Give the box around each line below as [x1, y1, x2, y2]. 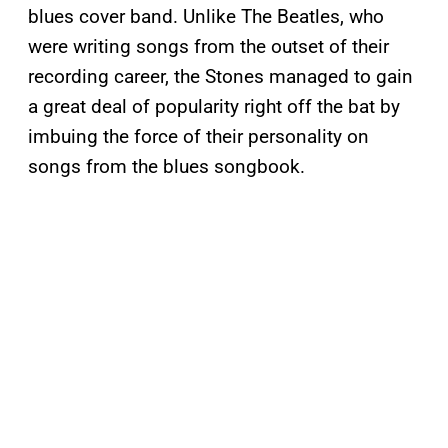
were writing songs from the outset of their [28, 35, 389, 59]
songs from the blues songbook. [28, 155, 305, 179]
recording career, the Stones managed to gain [28, 65, 413, 89]
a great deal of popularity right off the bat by [28, 95, 400, 119]
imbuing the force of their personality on [28, 125, 369, 149]
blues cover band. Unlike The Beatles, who [28, 5, 384, 29]
